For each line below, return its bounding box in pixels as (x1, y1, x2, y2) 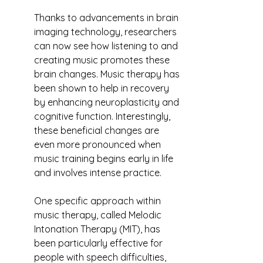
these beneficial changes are (34, 124, 161, 136)
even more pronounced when (34, 139, 163, 150)
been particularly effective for (34, 237, 165, 249)
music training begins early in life (34, 153, 176, 164)
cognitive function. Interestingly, (34, 110, 173, 122)
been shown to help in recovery (34, 82, 171, 94)
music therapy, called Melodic (34, 209, 164, 221)
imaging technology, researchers (34, 26, 179, 38)
